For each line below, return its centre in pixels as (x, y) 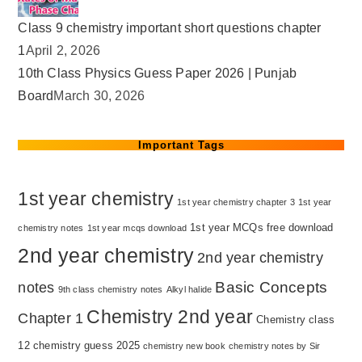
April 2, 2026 (63, 51)
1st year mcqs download (137, 228)
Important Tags (181, 145)
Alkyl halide (189, 290)
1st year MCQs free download (262, 228)
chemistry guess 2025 (87, 346)
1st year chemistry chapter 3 (236, 202)
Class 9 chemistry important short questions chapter (170, 28)
